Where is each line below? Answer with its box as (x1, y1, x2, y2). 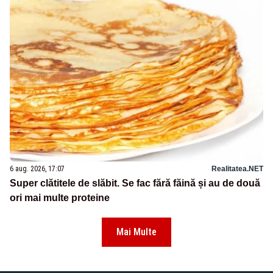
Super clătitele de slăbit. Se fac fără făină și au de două (10, 178, 260, 189)
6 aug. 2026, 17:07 (10, 165, 65, 174)
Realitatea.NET (211, 165, 263, 174)
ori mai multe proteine (10, 193, 110, 204)
